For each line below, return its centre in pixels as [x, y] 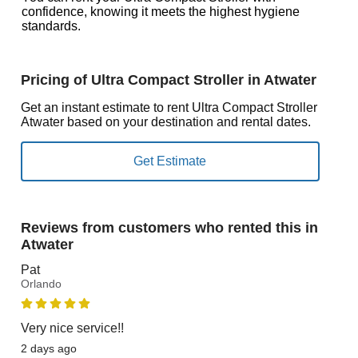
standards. [51, 26]
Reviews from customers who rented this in [169, 228]
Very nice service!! [72, 328]
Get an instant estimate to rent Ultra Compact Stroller [169, 107]
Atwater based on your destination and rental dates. [165, 122]
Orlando [41, 284]
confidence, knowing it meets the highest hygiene [160, 12]
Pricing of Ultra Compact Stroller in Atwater [168, 80]
